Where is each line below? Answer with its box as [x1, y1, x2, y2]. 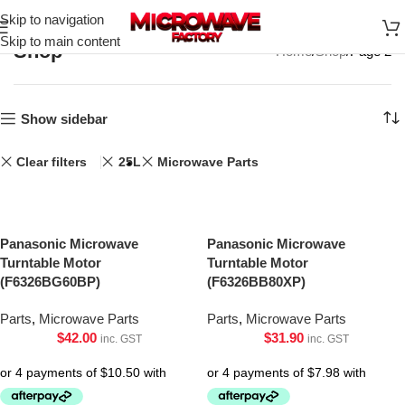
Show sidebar [20, 110, 108, 127]
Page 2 [350, 43, 391, 59]
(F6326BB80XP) [207, 274, 306, 289]
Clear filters [16, 155, 88, 169]
